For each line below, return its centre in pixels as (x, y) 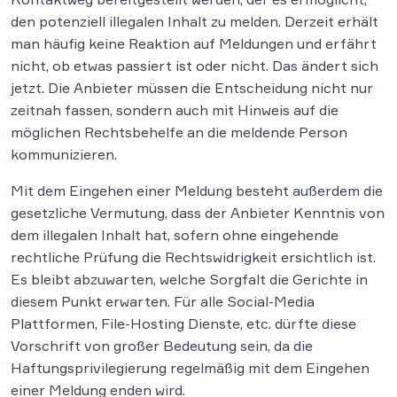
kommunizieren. (64, 155)
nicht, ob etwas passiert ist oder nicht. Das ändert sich (195, 66)
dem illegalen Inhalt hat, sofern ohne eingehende (175, 235)
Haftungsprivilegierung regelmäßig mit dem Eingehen (190, 368)
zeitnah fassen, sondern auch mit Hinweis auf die (175, 110)
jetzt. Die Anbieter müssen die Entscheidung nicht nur (192, 88)
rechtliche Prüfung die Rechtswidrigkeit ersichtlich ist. (193, 257)
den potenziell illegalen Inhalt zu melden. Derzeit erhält (195, 22)
